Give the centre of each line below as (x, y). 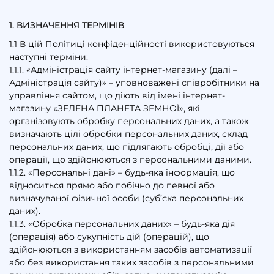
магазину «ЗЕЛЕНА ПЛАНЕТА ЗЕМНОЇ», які (105, 108)
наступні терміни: (49, 57)
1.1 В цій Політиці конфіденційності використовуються (132, 44)
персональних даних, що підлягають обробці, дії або (127, 146)
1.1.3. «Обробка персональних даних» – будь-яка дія (122, 224)
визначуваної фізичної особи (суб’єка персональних (126, 198)
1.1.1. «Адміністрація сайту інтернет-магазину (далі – (123, 69)
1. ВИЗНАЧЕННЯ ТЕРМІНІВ (67, 25)
